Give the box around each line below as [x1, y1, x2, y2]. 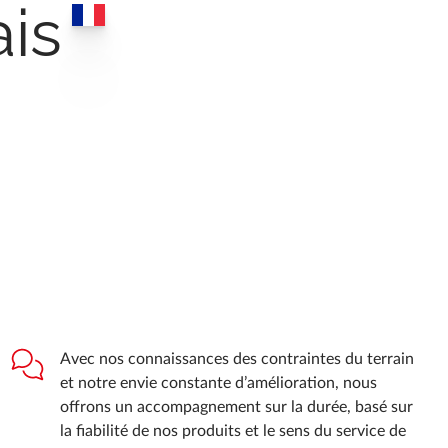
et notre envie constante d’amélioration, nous [60, 374, 377, 391]
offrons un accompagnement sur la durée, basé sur [60, 398, 413, 415]
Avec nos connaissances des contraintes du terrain [60, 350, 414, 367]
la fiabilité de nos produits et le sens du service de [60, 422, 406, 439]
